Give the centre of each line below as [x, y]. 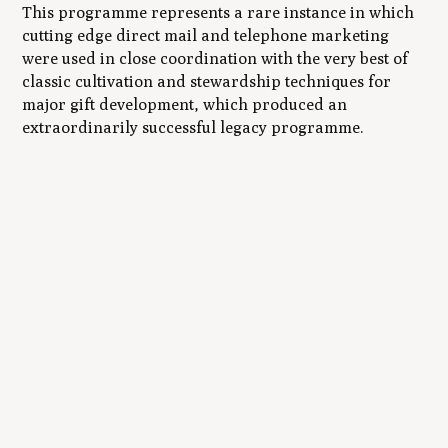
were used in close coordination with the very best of [215, 58]
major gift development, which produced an [185, 104]
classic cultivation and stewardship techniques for [207, 81]
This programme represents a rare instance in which [218, 12]
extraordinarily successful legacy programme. [193, 127]
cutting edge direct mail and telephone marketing [206, 35]
